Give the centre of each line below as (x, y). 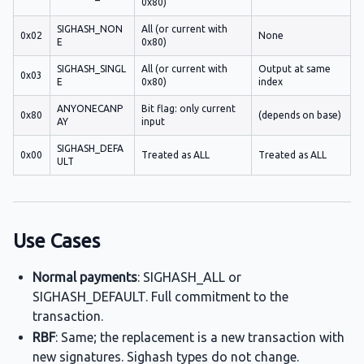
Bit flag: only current (188, 108)
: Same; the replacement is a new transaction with (200, 337)
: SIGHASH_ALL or (189, 277)
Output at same (295, 69)
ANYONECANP (90, 108)
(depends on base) (300, 115)
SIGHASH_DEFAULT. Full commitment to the (160, 297)
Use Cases (56, 241)
